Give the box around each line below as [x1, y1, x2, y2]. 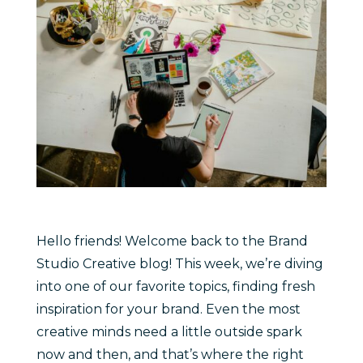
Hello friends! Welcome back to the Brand [36, 233, 308, 249]
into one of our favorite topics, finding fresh [36, 278, 315, 294]
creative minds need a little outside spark [36, 323, 302, 340]
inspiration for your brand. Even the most [36, 301, 301, 317]
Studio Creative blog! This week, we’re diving [36, 255, 323, 271]
